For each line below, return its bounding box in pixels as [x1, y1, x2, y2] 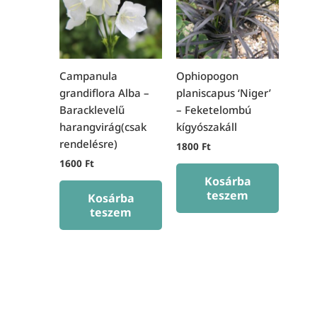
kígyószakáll [176, 120, 238, 134]
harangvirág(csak [59, 120, 147, 134]
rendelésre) [59, 137, 118, 151]
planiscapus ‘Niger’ [176, 86, 272, 100]
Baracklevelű [59, 103, 125, 117]
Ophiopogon [176, 69, 239, 83]
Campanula [59, 69, 118, 83]
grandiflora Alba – [59, 86, 150, 100]
